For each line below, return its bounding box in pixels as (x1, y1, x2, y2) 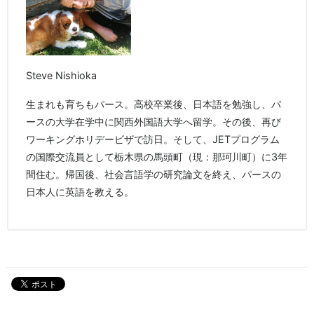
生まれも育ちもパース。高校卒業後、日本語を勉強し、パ (26, 97, 281, 110)
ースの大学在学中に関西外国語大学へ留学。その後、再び (26, 115, 281, 128)
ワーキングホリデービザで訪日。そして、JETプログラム (26, 132, 280, 145)
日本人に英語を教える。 (26, 185, 134, 198)
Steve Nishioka (26, 69, 97, 81)
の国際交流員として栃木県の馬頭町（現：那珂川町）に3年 (26, 150, 287, 163)
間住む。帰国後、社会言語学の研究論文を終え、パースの (26, 168, 281, 180)
